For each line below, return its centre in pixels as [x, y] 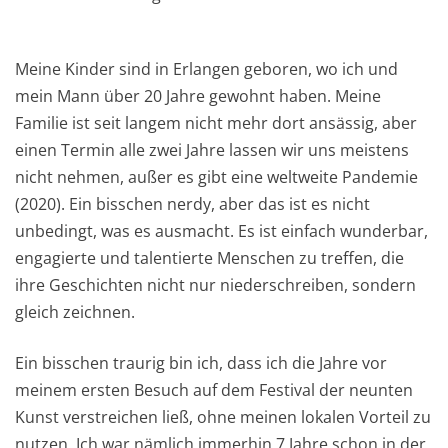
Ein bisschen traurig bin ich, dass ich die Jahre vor [201, 362]
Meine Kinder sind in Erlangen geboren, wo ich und [206, 68]
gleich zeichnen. [75, 311]
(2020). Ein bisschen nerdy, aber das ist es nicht [192, 203]
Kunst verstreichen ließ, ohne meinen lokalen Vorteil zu [223, 416]
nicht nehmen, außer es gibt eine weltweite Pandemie [216, 176]
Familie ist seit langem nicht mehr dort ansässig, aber [216, 122]
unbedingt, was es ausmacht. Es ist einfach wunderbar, [221, 230]
